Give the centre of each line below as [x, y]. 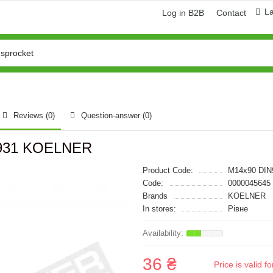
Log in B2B [183, 13]
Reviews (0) [34, 115]
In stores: [159, 209]
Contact [231, 13]
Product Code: [168, 170]
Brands [155, 196]
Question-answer [112, 115]
